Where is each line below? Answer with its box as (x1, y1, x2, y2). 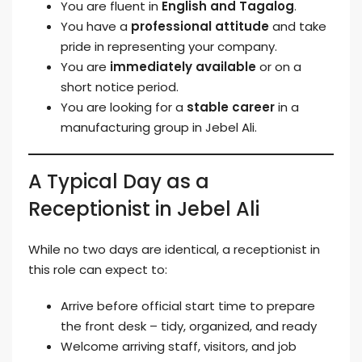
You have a (61, 18, 131, 35)
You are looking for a (61, 99, 187, 116)
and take (269, 18, 326, 35)
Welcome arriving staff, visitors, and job (61, 338, 297, 355)
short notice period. (61, 78, 179, 95)
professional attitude (131, 18, 269, 35)
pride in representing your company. (61, 38, 277, 55)
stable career (187, 99, 275, 116)
